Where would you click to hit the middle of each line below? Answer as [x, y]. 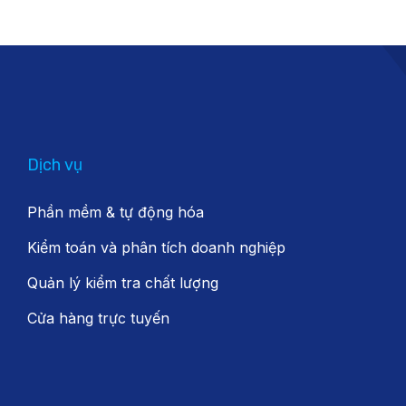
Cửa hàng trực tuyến [98, 318]
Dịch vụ [54, 165]
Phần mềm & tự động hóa [115, 212]
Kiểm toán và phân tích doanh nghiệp [156, 247]
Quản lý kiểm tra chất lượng [122, 283]
